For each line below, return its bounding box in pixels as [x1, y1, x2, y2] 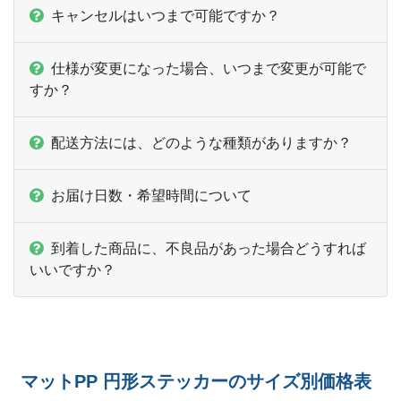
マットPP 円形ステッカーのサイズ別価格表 [21, 371, 371, 392]
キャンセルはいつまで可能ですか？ [51, 8, 280, 24]
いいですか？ [30, 262, 115, 278]
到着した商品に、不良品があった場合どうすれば [51, 241, 366, 257]
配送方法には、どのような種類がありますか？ [51, 135, 352, 151]
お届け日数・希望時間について [51, 188, 252, 204]
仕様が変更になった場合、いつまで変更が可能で [51, 61, 366, 77]
